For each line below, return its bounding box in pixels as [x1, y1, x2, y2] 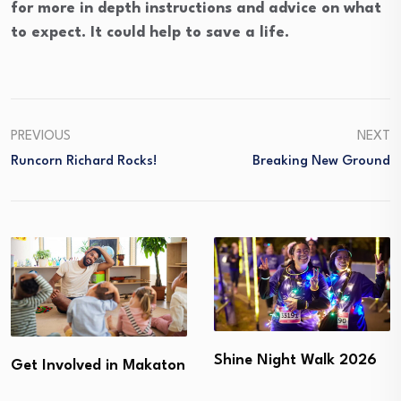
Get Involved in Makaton [11, 357, 185, 373]
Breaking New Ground [252, 155, 390, 169]
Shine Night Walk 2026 [214, 353, 377, 369]
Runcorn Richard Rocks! [11, 155, 158, 169]
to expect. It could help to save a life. [11, 25, 289, 41]
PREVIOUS [11, 130, 71, 144]
